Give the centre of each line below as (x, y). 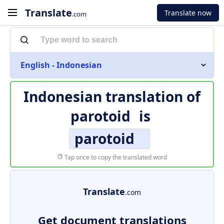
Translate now (188, 12)
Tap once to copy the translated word (115, 157)
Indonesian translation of (112, 96)
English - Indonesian (61, 65)
